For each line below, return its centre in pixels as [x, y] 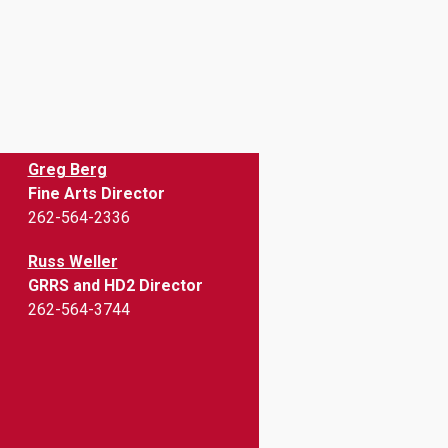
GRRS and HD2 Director [115, 286]
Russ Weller [72, 262]
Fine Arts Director [96, 194]
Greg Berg [67, 170]
